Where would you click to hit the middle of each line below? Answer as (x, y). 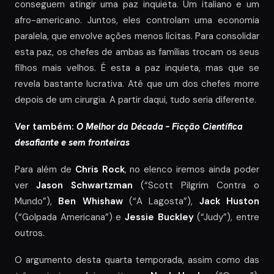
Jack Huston (229, 201)
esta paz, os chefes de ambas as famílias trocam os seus (137, 52)
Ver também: (44, 126)
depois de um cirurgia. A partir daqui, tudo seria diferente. (135, 99)
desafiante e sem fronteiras (72, 142)
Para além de (45, 169)
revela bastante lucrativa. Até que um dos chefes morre (137, 83)
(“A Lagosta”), (164, 201)
